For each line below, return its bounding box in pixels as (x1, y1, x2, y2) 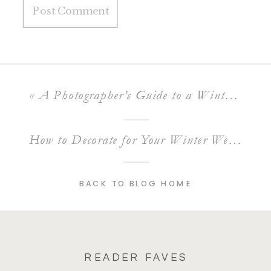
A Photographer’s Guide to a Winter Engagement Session (38, 87, 225, 102)
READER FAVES (84, 252, 188, 263)
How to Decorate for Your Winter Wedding (227, 131, 242, 148)
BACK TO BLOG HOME (79, 178, 192, 189)
